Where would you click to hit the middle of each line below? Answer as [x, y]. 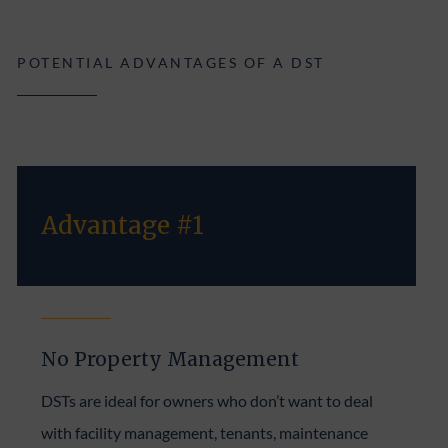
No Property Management [170, 358]
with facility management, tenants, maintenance [205, 432]
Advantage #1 [123, 225]
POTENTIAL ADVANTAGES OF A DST [171, 62]
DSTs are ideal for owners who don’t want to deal [207, 400]
